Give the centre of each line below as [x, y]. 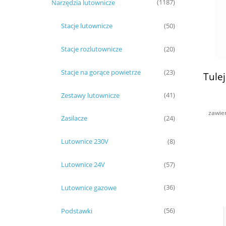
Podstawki [77, 211]
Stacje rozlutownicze [92, 49]
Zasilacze [74, 118]
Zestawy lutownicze [90, 95]
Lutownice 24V [83, 165]
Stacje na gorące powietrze [101, 72]
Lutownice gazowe [89, 187]
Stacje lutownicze [87, 26]
